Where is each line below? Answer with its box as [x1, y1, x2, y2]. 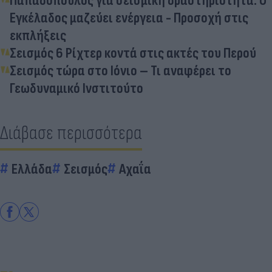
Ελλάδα [12, 160, 52, 178]
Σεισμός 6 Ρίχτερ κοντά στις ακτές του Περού [10, 44, 256, 62]
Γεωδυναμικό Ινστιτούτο [10, 79, 143, 97]
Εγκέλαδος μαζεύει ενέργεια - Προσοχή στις [10, 8, 248, 27]
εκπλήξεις [10, 26, 66, 44]
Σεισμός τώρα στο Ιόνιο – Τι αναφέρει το [10, 61, 231, 80]
